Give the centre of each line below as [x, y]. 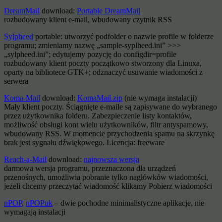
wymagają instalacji [35, 212]
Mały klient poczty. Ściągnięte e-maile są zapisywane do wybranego [111, 107]
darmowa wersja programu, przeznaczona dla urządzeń [90, 168]
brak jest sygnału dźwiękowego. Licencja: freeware [84, 142]
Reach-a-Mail [25, 159]
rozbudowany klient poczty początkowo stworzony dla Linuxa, [103, 63]
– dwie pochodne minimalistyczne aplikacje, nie [128, 203]
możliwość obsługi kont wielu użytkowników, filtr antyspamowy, [106, 124]
